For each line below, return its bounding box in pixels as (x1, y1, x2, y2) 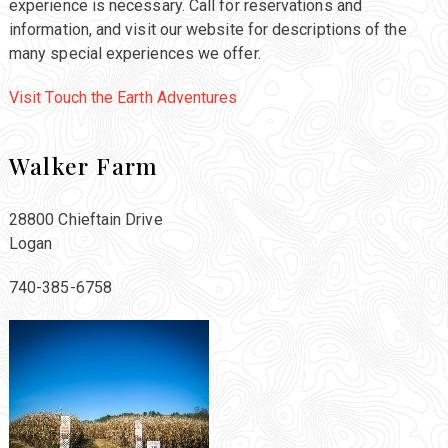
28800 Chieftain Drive (8, 210, 163, 230)
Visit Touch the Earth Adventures (8, 88, 238, 108)
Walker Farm (8, 150, 159, 182)
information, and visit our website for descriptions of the (8, 20, 407, 40)
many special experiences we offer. (8, 44, 261, 64)
